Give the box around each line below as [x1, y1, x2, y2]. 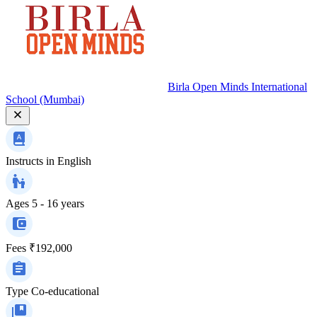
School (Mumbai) [6, 93, 84, 105]
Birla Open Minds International [168, 80, 307, 93]
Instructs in [6, 154, 54, 167]
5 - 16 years [32, 197, 84, 209]
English [57, 154, 91, 167]
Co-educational [31, 284, 99, 297]
